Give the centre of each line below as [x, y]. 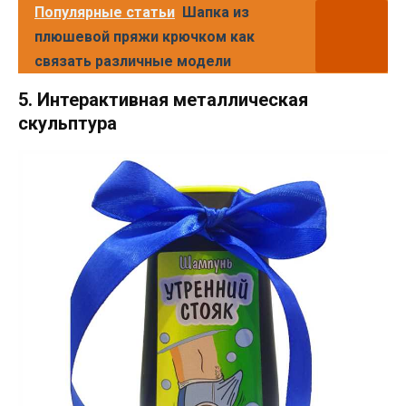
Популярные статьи [105, 13]
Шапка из [216, 13]
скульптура [68, 124]
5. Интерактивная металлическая [163, 100]
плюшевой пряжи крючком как [145, 37]
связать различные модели [133, 62]
